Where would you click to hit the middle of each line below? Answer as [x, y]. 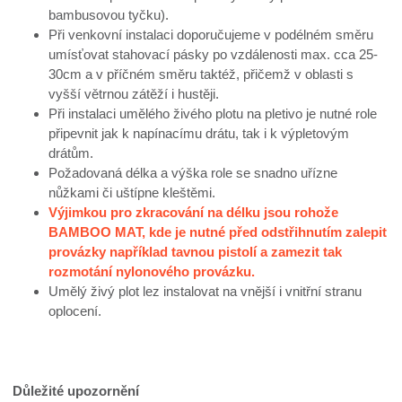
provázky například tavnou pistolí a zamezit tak [196, 251]
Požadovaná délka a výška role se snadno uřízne [193, 172]
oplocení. [75, 310]
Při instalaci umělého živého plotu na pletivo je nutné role [213, 113]
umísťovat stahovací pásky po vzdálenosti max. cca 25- [214, 54]
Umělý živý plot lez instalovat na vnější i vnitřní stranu [205, 291]
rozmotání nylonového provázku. [152, 271]
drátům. [71, 153]
